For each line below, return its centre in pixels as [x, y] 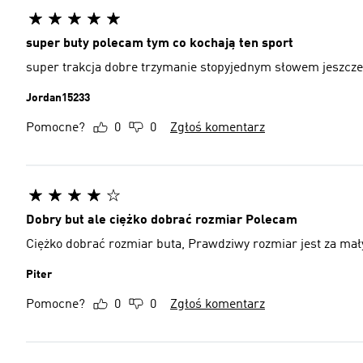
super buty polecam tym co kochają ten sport [160, 44]
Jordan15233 [58, 98]
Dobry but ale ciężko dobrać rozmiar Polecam [162, 220]
